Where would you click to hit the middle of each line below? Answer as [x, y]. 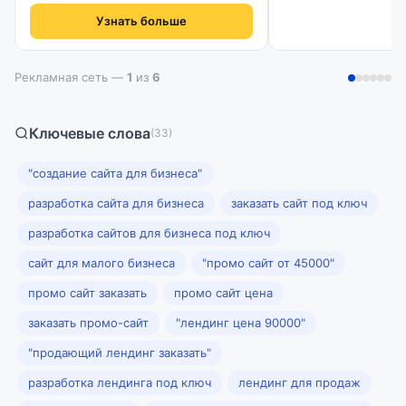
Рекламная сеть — [71, 77]
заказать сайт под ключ [299, 203]
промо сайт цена [223, 293]
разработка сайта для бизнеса [116, 203]
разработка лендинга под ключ [120, 382]
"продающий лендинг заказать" [120, 353]
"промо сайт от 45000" [268, 263]
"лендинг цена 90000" [241, 323]
